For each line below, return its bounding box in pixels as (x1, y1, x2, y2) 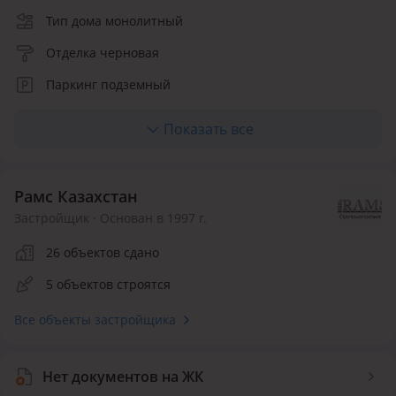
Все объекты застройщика (14, 310, 176, 328)
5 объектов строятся (46, 275, 171, 293)
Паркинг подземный (46, 75, 171, 93)
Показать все (164, 118, 254, 139)
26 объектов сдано (46, 243, 159, 261)
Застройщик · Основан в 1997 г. (14, 209, 207, 226)
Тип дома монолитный (46, 11, 183, 29)
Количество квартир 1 (46, 107, 182, 125)
